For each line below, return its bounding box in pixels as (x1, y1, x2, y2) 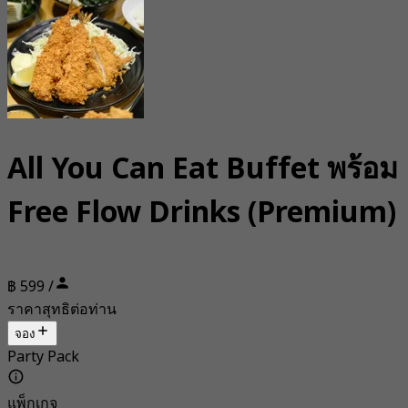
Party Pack (7, 346, 79, 369)
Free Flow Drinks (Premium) (7, 190, 396, 235)
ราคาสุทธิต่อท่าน (7, 299, 117, 321)
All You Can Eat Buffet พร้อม (7, 147, 398, 191)
